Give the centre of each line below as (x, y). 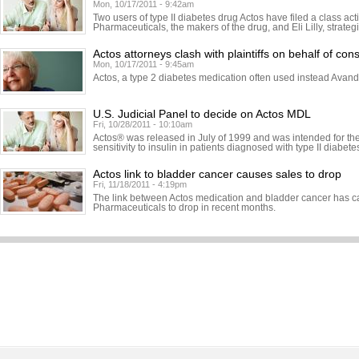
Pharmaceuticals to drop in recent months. (184, 208)
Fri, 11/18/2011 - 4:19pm (140, 184)
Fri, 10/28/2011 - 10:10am (143, 124)
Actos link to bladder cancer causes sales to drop (217, 174)
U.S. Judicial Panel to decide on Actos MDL (202, 114)
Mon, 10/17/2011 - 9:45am (143, 64)
